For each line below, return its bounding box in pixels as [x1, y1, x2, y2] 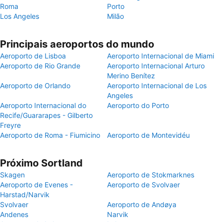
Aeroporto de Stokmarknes [107, 170, 194, 179]
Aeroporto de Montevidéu [107, 131, 190, 139]
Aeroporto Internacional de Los [107, 81, 207, 90]
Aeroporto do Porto [107, 101, 169, 110]
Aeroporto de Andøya [107, 200, 176, 209]
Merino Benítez [107, 71, 155, 80]
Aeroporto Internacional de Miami [107, 52, 214, 60]
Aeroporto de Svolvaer [107, 180, 180, 189]
